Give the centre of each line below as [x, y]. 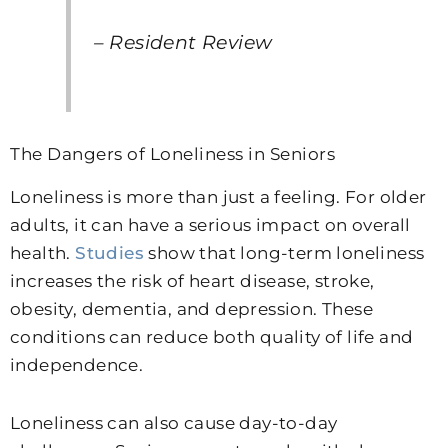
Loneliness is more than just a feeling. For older [218, 197]
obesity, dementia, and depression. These [191, 309]
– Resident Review [183, 43]
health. [43, 253]
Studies [110, 253]
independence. [77, 365]
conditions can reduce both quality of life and [212, 337]
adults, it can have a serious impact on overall [210, 225]
